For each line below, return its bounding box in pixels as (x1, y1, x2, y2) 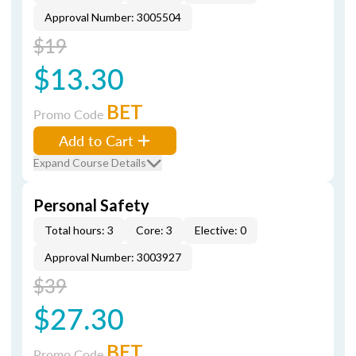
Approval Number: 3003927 (44, 250, 181, 264)
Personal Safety (33, 195, 149, 215)
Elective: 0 (195, 223, 246, 237)
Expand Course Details (33, 156, 146, 169)
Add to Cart (59, 130, 133, 150)
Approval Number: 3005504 (44, 10, 181, 24)
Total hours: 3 (44, 223, 114, 237)
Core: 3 (136, 223, 172, 237)
